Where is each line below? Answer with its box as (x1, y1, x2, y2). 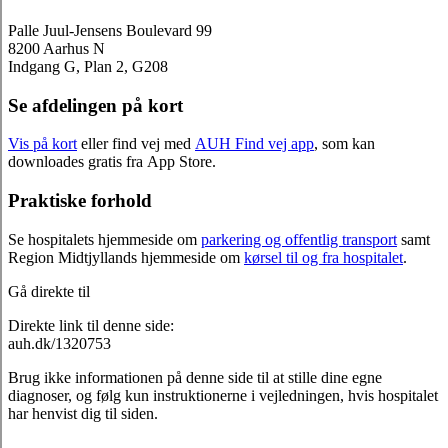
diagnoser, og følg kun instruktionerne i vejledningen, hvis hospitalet (8, 386, 438, 404)
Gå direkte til (8, 282, 90, 300)
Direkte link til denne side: (8, 316, 174, 334)
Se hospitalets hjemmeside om (8, 230, 201, 248)
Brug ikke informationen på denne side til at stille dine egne (8, 368, 382, 386)
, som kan (314, 135, 375, 153)
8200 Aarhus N (8, 39, 105, 57)
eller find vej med (77, 135, 195, 153)
